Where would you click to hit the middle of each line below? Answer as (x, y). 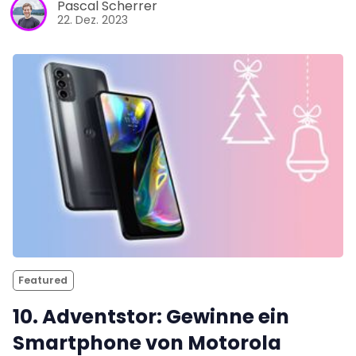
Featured (43, 281)
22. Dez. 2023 (93, 20)
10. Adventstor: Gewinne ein (151, 316)
